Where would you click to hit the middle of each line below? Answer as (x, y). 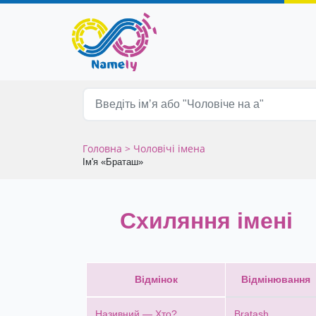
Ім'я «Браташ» (113, 163)
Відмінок (156, 279)
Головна (104, 149)
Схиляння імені (206, 220)
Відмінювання (275, 279)
